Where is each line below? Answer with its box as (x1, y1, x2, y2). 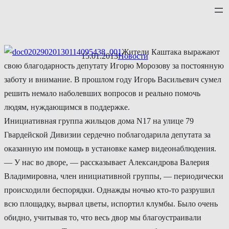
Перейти (4, 6, 34, 15)
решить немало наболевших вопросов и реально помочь (4, 89, 200, 98)
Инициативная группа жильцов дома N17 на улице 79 (4, 117, 194, 125)
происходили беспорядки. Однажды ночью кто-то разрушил (4, 186, 215, 194)
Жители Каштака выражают (122, 48, 220, 56)
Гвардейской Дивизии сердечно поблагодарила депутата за (4, 130, 211, 139)
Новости (118, 52, 148, 60)
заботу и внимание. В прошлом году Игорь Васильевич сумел (4, 75, 221, 84)
